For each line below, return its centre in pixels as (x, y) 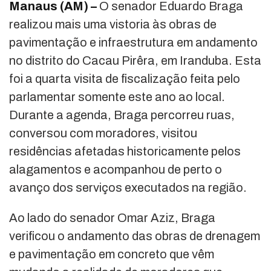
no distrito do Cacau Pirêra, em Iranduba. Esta (135, 61)
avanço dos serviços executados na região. (128, 188)
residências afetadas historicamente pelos (125, 152)
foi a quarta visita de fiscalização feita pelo (125, 79)
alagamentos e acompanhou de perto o (116, 170)
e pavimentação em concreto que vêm (112, 254)
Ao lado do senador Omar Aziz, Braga (112, 218)
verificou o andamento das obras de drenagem (135, 236)
